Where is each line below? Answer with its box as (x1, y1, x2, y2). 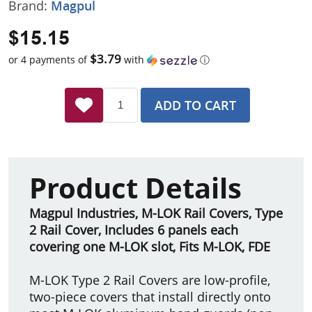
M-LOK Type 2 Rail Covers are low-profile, (29, 271, 270, 288)
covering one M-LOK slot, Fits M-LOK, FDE (29, 237, 270, 255)
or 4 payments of (8, 52, 90, 66)
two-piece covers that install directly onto (29, 288, 271, 305)
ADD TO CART (155, 96, 236, 114)
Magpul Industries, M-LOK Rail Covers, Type (29, 204, 283, 221)
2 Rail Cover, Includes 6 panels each (29, 221, 238, 238)
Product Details (29, 168, 242, 208)
